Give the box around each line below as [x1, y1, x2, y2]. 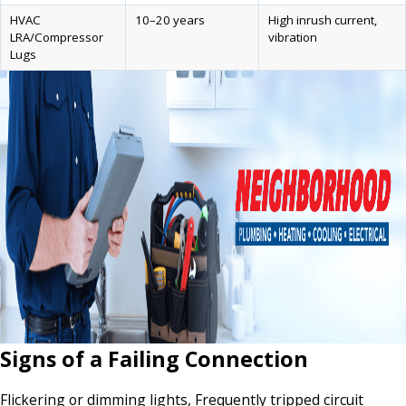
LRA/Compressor [9, 29, 103, 45]
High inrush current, [267, 12, 377, 28]
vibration [267, 29, 317, 45]
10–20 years [134, 12, 205, 28]
